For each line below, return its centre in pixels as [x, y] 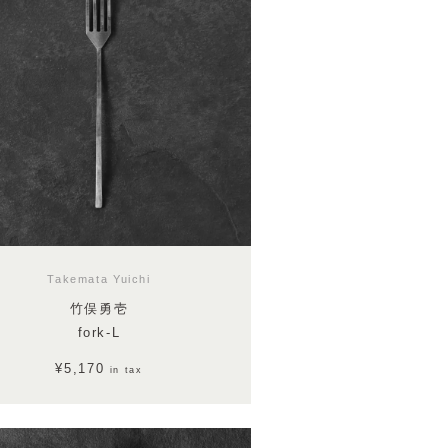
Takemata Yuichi [99, 279]
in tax [126, 370]
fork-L [99, 332]
